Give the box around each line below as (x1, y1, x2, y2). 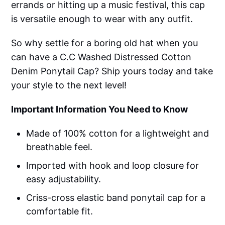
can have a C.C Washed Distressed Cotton (11, 51, 192, 62)
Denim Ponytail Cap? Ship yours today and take (11, 65, 213, 76)
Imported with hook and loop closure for (26, 160, 199, 171)
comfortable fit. (26, 205, 93, 216)
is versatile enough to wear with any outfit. (11, 13, 193, 24)
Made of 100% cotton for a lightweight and (26, 128, 209, 139)
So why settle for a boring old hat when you (11, 37, 198, 48)
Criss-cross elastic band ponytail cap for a (26, 192, 206, 203)
